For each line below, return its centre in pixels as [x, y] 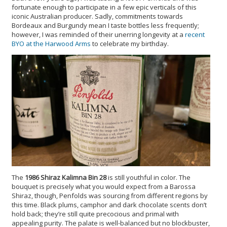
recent [195, 34]
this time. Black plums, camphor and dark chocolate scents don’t [109, 205]
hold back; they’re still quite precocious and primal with [95, 214]
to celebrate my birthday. [130, 43]
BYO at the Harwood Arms [51, 43]
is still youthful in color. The [148, 178]
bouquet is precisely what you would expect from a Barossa [104, 187]
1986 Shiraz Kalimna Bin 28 [66, 178]
